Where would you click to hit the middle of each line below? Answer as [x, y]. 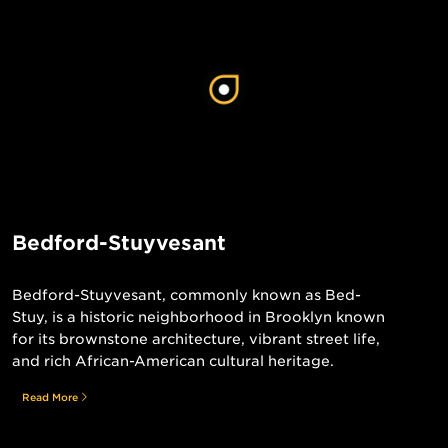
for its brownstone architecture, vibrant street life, [196, 338]
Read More [50, 396]
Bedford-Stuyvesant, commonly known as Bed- [186, 294]
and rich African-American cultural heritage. [173, 360]
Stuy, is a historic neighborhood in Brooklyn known [198, 316]
